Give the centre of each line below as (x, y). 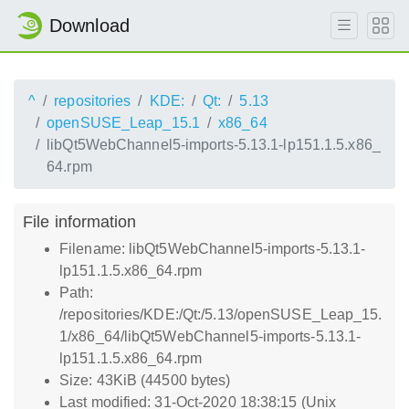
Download (89, 26)
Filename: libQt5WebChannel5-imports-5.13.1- (213, 249)
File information (80, 221)
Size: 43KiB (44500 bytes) (145, 380)
